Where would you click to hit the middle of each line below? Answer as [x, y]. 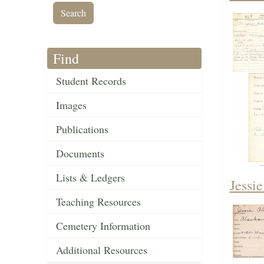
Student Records [91, 81]
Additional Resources [102, 250]
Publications [82, 129]
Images [71, 105]
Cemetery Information [103, 226]
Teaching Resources [98, 202]
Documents [80, 154]
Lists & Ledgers [90, 178]
